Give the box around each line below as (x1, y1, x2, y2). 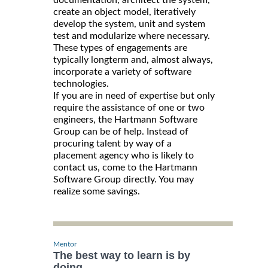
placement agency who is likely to (53, 151, 194, 161)
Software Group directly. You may (53, 175, 194, 185)
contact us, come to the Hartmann (53, 163, 197, 173)
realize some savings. (53, 187, 140, 197)
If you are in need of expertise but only (53, 91, 215, 101)
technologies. (53, 79, 109, 89)
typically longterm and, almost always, (53, 55, 213, 65)
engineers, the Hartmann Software (53, 115, 197, 125)
